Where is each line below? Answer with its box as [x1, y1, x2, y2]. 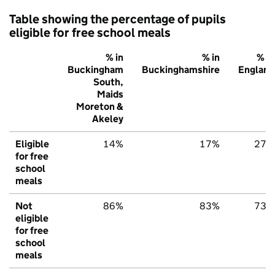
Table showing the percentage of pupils [9, 12, 226, 27]
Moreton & [76, 101, 123, 113]
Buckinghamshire [142, 64, 220, 76]
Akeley [92, 113, 123, 125]
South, [93, 76, 123, 88]
